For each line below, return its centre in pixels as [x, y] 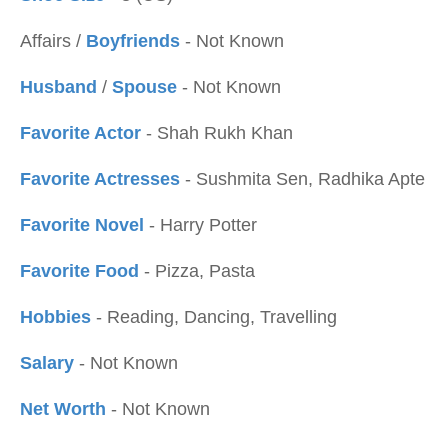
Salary [47, 363]
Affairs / [53, 41]
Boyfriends [133, 41]
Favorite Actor [83, 133]
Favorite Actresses [100, 179]
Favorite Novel [82, 225]
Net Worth [63, 409]
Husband [58, 87]
